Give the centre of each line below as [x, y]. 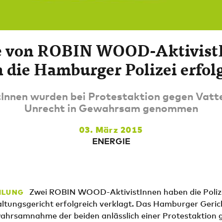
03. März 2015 [111, 130]
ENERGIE [111, 141]
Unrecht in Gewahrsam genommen [111, 108]
